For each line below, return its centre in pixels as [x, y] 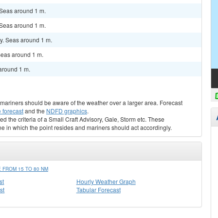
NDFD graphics [67, 111]
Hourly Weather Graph [106, 181]
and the [35, 111]
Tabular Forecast [98, 190]
